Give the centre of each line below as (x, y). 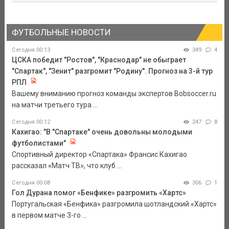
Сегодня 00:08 (31, 183)
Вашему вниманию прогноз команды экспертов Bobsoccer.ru (114, 94)
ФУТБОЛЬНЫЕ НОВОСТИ (61, 32)
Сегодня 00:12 (31, 122)
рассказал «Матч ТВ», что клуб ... (66, 166)
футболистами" (39, 143)
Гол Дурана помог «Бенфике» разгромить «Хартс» (99, 193)
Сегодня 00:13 (31, 50)
